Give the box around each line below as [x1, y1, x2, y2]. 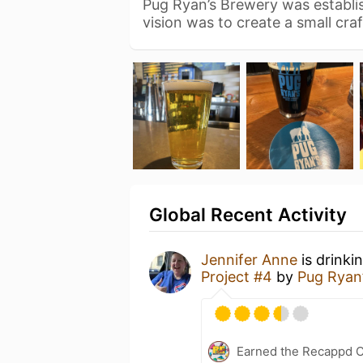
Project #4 [201, 268, 272, 285]
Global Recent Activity [149, 203, 347, 225]
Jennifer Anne [201, 251, 297, 268]
